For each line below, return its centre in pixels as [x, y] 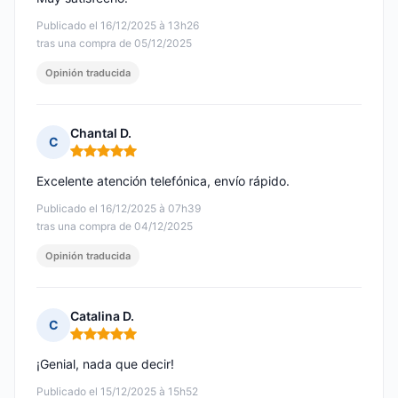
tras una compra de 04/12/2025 [115, 227]
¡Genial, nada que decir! [105, 364]
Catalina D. [102, 316]
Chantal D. [101, 133]
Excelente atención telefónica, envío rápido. [163, 181]
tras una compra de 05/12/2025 [114, 44]
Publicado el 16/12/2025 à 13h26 [118, 26]
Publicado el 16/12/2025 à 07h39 [119, 209]
